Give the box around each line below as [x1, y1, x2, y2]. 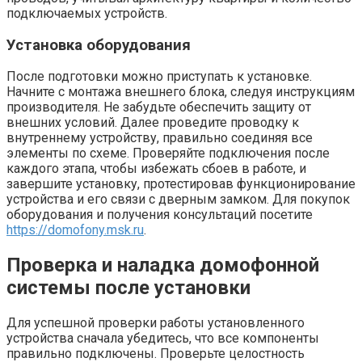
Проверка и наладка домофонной [6, 254, 319, 277]
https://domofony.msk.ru [6, 222, 144, 238]
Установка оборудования [6, 36, 191, 54]
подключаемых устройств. [6, 5, 167, 21]
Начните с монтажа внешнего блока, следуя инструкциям [6, 84, 355, 100]
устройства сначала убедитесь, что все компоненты [6, 330, 319, 347]
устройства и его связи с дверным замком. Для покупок [6, 192, 350, 208]
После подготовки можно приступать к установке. [6, 69, 312, 85]
